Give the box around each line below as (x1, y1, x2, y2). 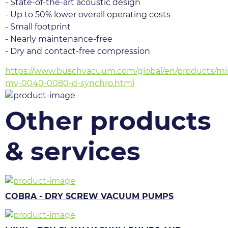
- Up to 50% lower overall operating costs (5, 10, 170, 20)
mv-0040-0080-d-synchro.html (5, 78, 134, 88)
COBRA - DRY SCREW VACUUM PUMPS (5, 191, 174, 201)
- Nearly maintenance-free (5, 34, 112, 44)
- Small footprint (5, 22, 71, 32)
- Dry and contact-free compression (5, 46, 150, 56)
